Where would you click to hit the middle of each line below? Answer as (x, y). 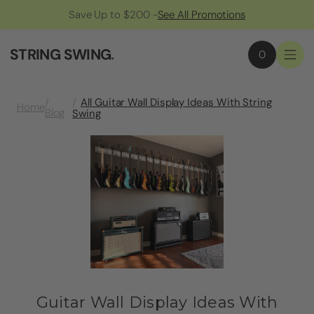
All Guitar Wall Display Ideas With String (176, 102)
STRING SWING (61, 55)
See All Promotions (202, 15)
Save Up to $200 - (113, 15)
